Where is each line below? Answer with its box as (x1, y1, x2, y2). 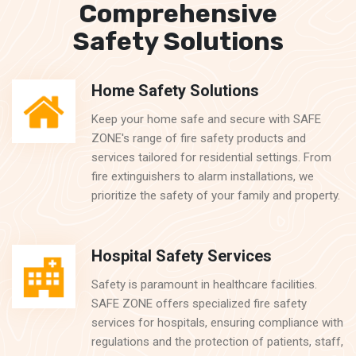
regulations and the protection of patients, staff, (91, 335, 343, 349)
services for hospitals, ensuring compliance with (91, 315, 343, 330)
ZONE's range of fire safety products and (91, 131, 306, 145)
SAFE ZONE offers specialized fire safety (91, 296, 307, 311)
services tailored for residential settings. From (91, 150, 331, 164)
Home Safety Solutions (91, 81, 259, 100)
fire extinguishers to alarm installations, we (91, 169, 314, 184)
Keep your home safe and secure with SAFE (91, 112, 321, 126)
